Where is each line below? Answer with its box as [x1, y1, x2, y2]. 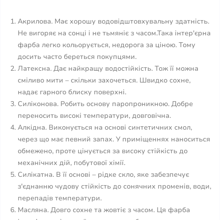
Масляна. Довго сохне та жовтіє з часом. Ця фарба [18, 205, 190, 215]
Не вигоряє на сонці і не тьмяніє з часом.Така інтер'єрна [18, 28, 211, 38]
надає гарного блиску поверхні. [18, 87, 128, 97]
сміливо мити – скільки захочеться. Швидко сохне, [18, 76, 191, 85]
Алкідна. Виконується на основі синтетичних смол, [18, 123, 192, 132]
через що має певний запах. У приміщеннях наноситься [18, 135, 210, 144]
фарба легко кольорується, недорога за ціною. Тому [18, 40, 195, 50]
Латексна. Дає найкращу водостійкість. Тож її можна [18, 64, 198, 73]
